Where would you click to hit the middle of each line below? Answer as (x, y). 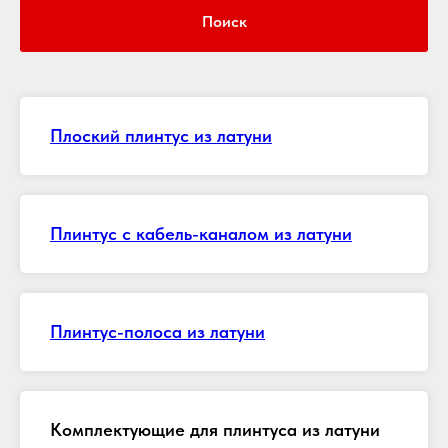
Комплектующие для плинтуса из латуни (215, 429)
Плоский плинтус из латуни (161, 135)
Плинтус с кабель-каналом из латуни (201, 233)
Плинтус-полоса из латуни (157, 331)
